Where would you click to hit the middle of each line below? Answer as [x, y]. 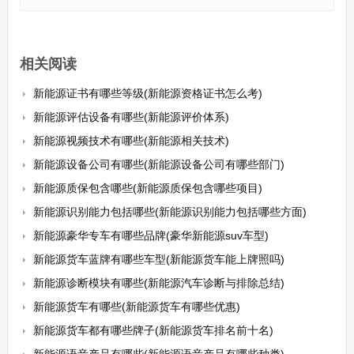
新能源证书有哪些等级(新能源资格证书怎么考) [147, 93]
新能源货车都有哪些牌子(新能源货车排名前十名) [153, 330]
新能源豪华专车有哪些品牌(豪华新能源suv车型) [151, 235]
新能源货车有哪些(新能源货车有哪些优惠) [136, 307]
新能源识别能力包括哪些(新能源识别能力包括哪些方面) [169, 212]
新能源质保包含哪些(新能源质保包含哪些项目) [147, 188]
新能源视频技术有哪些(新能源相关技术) [131, 141]
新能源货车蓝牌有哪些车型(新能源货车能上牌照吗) [158, 259]
